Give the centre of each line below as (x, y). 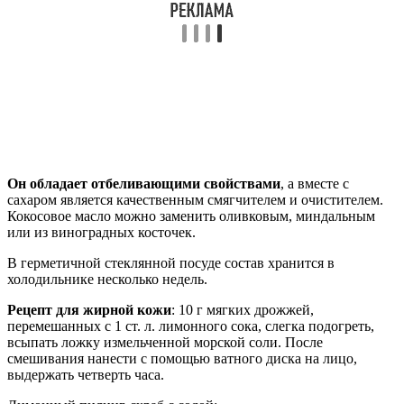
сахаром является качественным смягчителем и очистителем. (195, 200)
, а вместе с (315, 184)
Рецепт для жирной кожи (89, 310)
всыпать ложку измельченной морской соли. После (165, 343)
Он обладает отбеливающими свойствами (144, 184)
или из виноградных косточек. (101, 233)
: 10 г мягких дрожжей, (243, 310)
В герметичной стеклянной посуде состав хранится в (171, 263)
